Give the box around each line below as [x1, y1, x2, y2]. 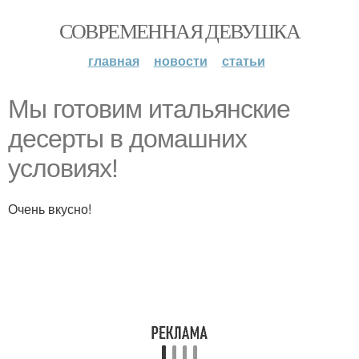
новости [153, 51, 208, 70]
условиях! [8, 154, 118, 183]
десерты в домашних [8, 124, 247, 153]
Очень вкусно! [8, 200, 91, 218]
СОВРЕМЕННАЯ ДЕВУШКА [58, 17, 301, 44]
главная [87, 51, 139, 70]
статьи [221, 51, 265, 70]
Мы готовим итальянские [8, 95, 290, 123]
